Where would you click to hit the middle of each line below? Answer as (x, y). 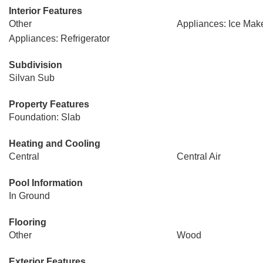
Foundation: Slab (45, 117)
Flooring (28, 222)
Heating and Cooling (55, 144)
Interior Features (45, 11)
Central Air (198, 156)
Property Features (49, 104)
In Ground (29, 196)
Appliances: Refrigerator (59, 38)
